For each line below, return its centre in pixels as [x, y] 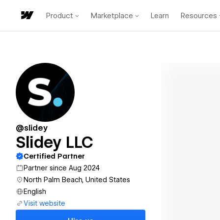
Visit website [44, 203]
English [35, 192]
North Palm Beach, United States [77, 180]
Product [60, 15]
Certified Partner [54, 156]
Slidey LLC [55, 142]
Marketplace [112, 15]
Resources [199, 15]
